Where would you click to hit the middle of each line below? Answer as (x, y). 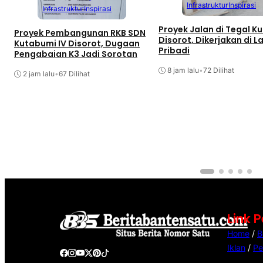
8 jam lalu (183, 70)
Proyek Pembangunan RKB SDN (80, 33)
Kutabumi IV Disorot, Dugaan (77, 44)
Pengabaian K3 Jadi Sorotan (76, 54)
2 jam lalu (39, 74)
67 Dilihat (74, 74)
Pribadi (174, 51)
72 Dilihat (219, 70)
